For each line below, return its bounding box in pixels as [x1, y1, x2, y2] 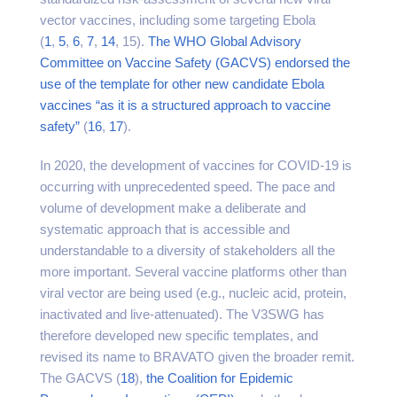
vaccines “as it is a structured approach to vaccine [40, 97, 331, 113]
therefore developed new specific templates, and [40, 328, 318, 343]
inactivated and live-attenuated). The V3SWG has [40, 307, 324, 322]
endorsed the [275, 55, 350, 70]
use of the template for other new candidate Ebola [40, 76, 324, 91]
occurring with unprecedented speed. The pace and [40, 179, 335, 194]
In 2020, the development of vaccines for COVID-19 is [40, 158, 352, 173]
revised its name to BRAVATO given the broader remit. [40, 349, 354, 364]
